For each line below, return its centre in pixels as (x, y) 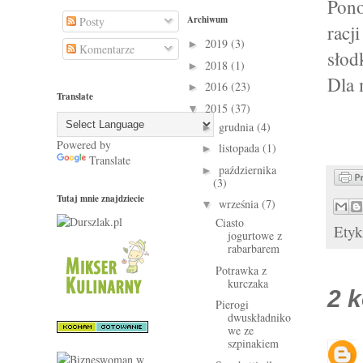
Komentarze (105, 49)
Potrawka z (241, 270)
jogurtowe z (254, 236)
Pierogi (232, 305)
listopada (240, 148)
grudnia (237, 126)
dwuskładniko (259, 318)
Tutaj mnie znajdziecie (100, 198)
